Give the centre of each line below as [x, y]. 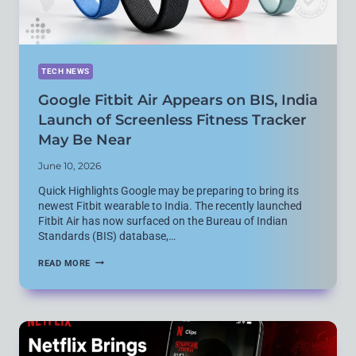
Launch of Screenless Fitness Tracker [172, 120]
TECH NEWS [66, 71]
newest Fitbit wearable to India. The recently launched [170, 205]
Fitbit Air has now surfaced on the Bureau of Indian [163, 221]
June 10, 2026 [70, 165]
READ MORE [65, 263]
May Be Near [85, 139]
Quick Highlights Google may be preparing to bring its [168, 190]
